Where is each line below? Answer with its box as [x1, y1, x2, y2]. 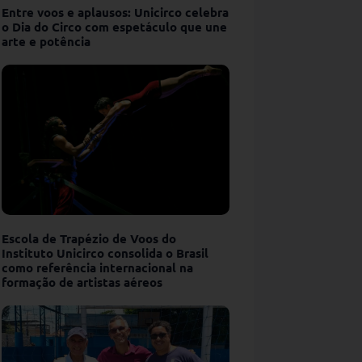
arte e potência [2, 32, 90, 49]
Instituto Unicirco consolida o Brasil [2, 244, 208, 261]
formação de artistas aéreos [2, 273, 162, 290]
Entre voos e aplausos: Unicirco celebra [2, 3, 229, 20]
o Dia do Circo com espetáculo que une [2, 18, 227, 35]
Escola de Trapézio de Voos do [2, 229, 176, 246]
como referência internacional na [2, 259, 193, 276]
